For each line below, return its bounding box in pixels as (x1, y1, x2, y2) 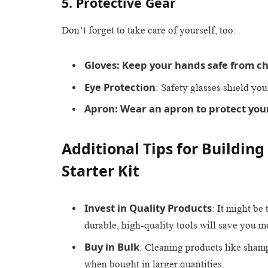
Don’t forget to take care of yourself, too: (62, 25, 236, 36)
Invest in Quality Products (84, 201, 212, 215)
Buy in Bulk (84, 239, 139, 254)
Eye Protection (84, 80, 156, 94)
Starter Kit (62, 160, 139, 181)
